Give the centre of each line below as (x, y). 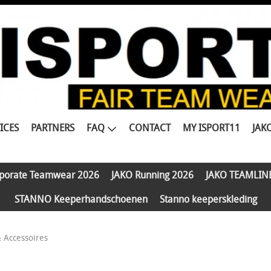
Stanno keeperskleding (208, 199)
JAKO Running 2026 (152, 175)
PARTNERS (52, 128)
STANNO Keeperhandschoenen (81, 199)
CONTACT (149, 128)
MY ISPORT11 (211, 128)
